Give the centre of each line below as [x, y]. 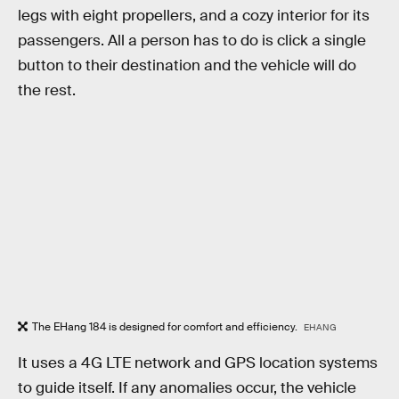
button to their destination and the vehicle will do [187, 65]
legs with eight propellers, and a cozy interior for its [194, 15]
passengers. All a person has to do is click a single [192, 40]
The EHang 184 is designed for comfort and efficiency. [166, 326]
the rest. [47, 90]
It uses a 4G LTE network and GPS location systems [198, 363]
